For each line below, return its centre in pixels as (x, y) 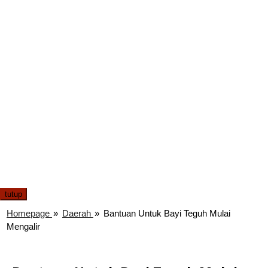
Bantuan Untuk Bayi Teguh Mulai (167, 213)
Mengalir (23, 226)
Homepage (28, 213)
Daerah (77, 213)
